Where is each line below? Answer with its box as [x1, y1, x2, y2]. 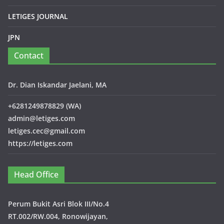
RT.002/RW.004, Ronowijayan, [8, 211, 108, 221]
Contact [14, 49, 43, 61]
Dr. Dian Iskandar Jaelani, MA [8, 79, 106, 89]
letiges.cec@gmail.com [8, 125, 85, 135]
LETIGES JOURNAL [8, 11, 68, 21]
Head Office [14, 168, 58, 180]
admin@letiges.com [8, 113, 75, 123]
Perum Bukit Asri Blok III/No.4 [8, 198, 109, 208]
